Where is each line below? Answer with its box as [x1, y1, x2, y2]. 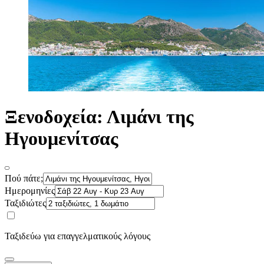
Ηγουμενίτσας [5, 127, 118, 149]
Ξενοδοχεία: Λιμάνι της [5, 105, 194, 127]
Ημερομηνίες [5, 186, 55, 196]
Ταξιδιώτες [5, 198, 46, 209]
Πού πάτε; [5, 173, 43, 184]
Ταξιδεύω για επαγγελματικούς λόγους [5, 231, 150, 242]
